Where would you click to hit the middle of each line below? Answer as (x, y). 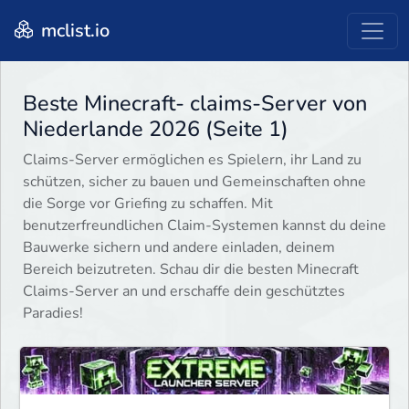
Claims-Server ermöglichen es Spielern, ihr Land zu (192, 160)
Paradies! (53, 314)
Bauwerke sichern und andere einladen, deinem (179, 248)
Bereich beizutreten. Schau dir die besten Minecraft (191, 270)
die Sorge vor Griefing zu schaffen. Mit (148, 204)
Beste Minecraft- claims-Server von (195, 104)
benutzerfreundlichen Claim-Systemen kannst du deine (204, 226)
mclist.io (73, 30)
